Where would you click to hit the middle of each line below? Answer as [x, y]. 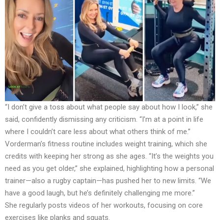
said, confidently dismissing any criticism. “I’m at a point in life [104, 119]
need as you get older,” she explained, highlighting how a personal [110, 168]
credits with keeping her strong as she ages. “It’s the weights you [109, 156]
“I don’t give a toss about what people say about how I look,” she [109, 107]
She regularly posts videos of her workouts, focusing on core [104, 205]
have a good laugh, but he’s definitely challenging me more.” [100, 193]
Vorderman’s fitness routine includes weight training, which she [106, 144]
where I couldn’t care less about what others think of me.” [98, 131]
